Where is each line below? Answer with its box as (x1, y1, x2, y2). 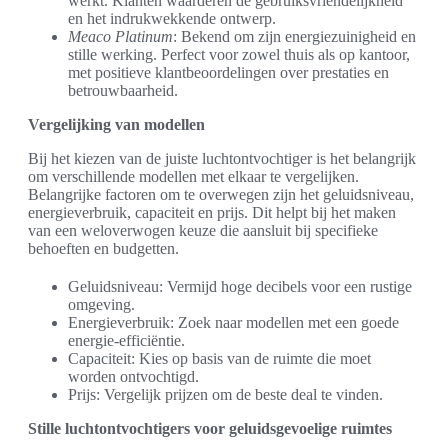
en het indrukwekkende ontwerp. (68, 10, 276, 27)
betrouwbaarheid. (68, 82, 178, 99)
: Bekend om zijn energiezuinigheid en (173, 28, 416, 45)
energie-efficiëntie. (68, 332, 185, 349)
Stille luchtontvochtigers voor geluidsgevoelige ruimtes (28, 420, 392, 437)
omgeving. (68, 296, 135, 313)
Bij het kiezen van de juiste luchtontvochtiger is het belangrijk (28, 150, 416, 167)
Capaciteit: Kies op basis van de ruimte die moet (68, 350, 371, 367)
